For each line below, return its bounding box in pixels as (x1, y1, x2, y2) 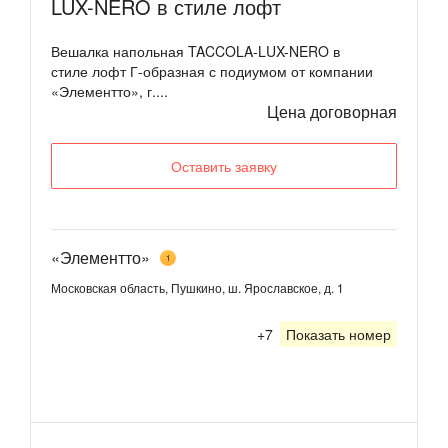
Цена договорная (267, 99, 397, 123)
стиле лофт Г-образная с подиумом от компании (51, 60, 373, 81)
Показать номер (286, 323, 391, 344)
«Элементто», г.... (51, 80, 168, 101)
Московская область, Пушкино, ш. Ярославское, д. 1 (51, 278, 344, 296)
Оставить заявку (171, 155, 277, 176)
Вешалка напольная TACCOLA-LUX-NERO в (51, 40, 340, 61)
